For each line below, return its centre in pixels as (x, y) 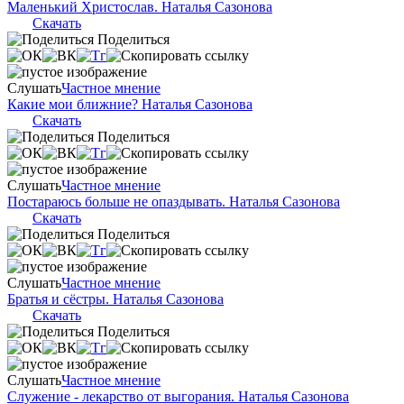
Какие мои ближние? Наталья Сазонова (130, 105)
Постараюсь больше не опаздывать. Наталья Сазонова (174, 202)
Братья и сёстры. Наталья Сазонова (115, 299)
